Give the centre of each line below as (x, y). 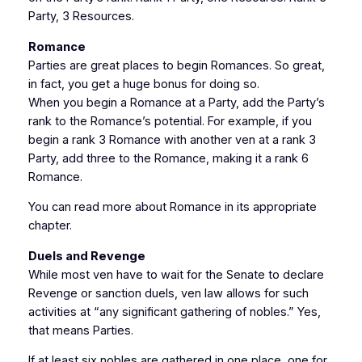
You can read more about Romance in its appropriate (172, 207)
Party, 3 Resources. (81, 17)
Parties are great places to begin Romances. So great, (176, 65)
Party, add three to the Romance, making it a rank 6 (168, 158)
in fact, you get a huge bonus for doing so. (143, 84)
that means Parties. (80, 330)
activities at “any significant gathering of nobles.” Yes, (174, 311)
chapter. (50, 226)
